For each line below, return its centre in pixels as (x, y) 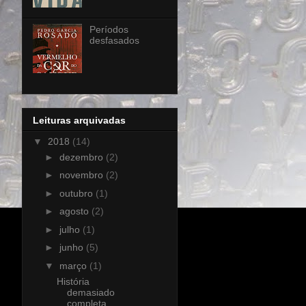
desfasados (114, 41)
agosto (75, 211)
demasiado (91, 292)
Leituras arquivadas (79, 120)
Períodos (109, 30)
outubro (77, 193)
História (73, 281)
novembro (82, 175)
